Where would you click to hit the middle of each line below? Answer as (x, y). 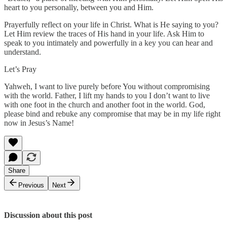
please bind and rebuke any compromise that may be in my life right (112, 114)
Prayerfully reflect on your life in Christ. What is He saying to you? (111, 25)
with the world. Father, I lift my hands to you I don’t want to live (107, 96)
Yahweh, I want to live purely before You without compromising (107, 87)
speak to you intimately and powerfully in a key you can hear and (108, 43)
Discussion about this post (48, 215)
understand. (24, 52)
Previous (31, 185)
